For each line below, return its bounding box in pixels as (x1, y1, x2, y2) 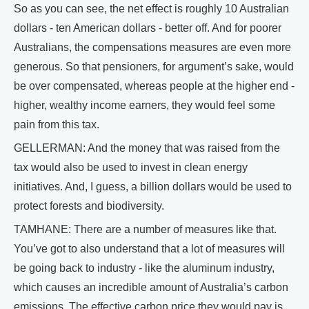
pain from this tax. (14, 119, 99, 130)
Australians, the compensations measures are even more (14, 41, 291, 53)
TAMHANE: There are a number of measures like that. (14, 223, 277, 235)
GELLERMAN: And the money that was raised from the (14, 142, 280, 154)
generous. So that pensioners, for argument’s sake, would (14, 61, 294, 72)
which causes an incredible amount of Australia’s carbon (14, 281, 288, 293)
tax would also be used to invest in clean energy (14, 161, 248, 173)
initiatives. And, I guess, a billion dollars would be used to (14, 181, 292, 192)
